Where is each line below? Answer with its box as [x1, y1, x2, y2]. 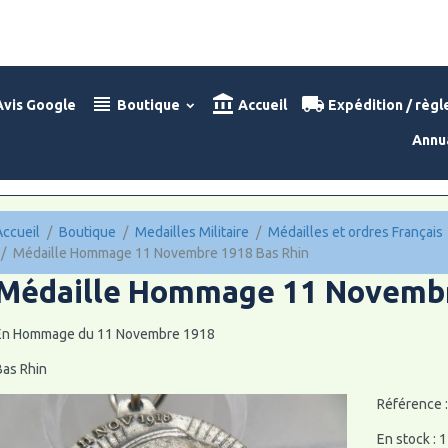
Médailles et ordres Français [267, 223, 443, 240]
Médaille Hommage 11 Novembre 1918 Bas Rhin [12, 244, 309, 261]
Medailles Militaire [134, 223, 249, 240]
